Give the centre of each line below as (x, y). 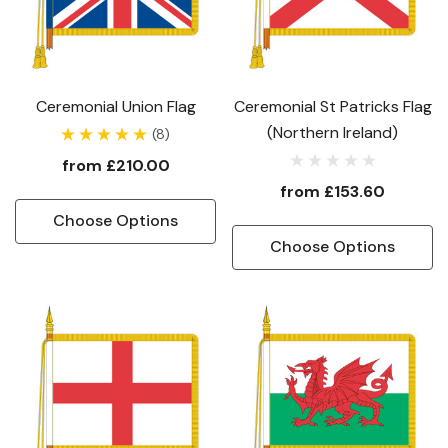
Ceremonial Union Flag (115, 106)
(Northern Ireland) (332, 132)
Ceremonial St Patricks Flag (332, 106)
